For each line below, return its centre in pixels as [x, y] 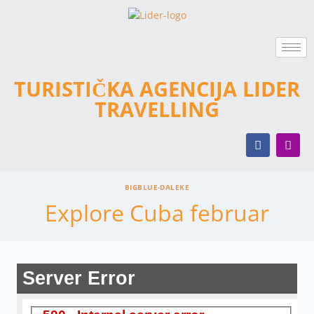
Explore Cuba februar [157, 213]
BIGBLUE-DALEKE [157, 188]
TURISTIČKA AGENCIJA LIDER [157, 89]
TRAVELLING [157, 109]
